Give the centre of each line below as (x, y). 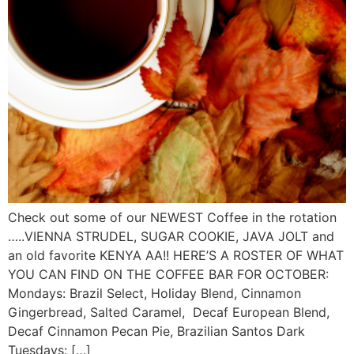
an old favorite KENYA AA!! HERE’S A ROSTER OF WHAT (176, 255)
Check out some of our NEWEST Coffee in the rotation (172, 217)
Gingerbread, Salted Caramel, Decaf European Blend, (169, 312)
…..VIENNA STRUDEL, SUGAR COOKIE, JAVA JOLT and (171, 236)
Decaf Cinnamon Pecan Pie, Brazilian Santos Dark (156, 331)
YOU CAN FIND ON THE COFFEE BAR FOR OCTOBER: (168, 274)
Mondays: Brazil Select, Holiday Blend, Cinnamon (154, 293)
